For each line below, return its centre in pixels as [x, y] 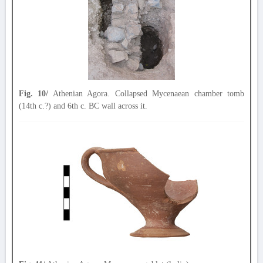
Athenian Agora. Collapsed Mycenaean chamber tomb [146, 94]
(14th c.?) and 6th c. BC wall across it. [83, 106]
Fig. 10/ [34, 94]
